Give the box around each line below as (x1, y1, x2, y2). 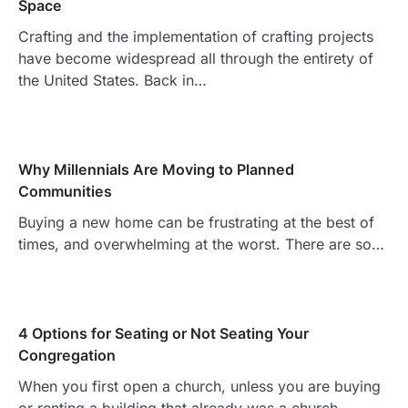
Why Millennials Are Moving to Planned (18, 160, 294, 179)
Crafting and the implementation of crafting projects (18, 27, 373, 46)
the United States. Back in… (18, 71, 207, 90)
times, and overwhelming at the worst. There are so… (18, 235, 384, 254)
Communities (18, 182, 112, 201)
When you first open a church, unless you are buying (18, 377, 381, 396)
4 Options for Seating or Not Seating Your (18, 324, 309, 343)
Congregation (18, 346, 116, 365)
